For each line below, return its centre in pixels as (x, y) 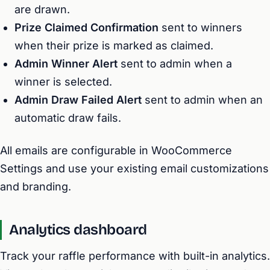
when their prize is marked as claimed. (114, 46)
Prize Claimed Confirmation (86, 27)
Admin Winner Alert (66, 64)
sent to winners (200, 27)
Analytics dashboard (78, 230)
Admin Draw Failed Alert (78, 100)
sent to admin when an (202, 100)
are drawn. (42, 9)
